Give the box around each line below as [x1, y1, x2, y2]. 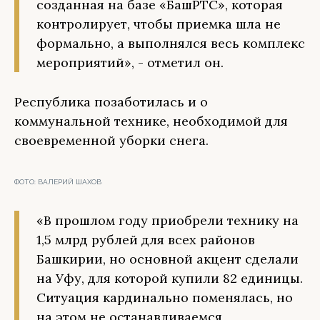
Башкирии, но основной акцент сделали [36, 251, 299, 267]
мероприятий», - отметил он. [36, 54, 224, 71]
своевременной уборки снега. [14, 132, 209, 149]
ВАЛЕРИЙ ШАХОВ [38, 178, 101, 186]
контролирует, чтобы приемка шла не [36, 16, 281, 32]
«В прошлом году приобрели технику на [36, 212, 299, 229]
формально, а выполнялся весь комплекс [36, 35, 305, 51]
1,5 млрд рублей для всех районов [36, 231, 255, 248]
